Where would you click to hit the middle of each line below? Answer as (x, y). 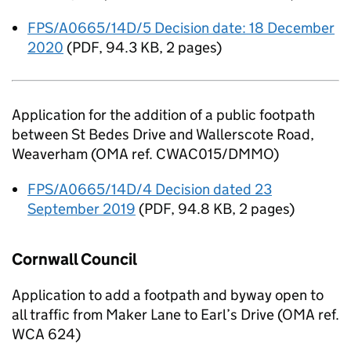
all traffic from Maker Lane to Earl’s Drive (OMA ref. (175, 315)
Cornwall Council (74, 259)
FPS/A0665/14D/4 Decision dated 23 (150, 189)
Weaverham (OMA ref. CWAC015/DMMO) (145, 154)
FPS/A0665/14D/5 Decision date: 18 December (181, 28)
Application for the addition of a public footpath (163, 115)
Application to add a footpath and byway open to (168, 295)
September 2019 (81, 209)
